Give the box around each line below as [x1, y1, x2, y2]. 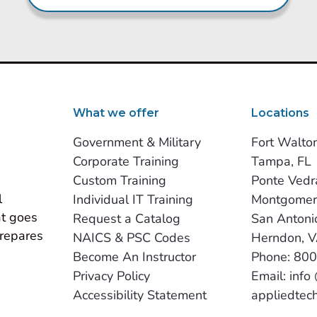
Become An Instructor [72, 248, 196, 266]
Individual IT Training [72, 191, 193, 209]
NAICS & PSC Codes [72, 229, 190, 247]
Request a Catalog [72, 210, 180, 228]
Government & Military [72, 134, 201, 151]
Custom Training [72, 172, 166, 190]
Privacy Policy [72, 267, 150, 285]
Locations [251, 106, 310, 120]
